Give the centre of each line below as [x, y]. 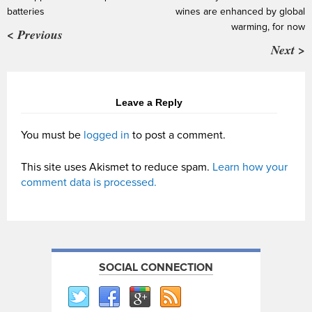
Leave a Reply [149, 103]
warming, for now [268, 27]
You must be [52, 135]
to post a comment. [178, 135]
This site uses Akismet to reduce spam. [117, 167]
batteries [26, 12]
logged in [107, 135]
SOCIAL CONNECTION [156, 268]
